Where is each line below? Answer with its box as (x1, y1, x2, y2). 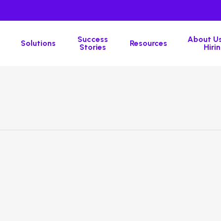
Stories (79, 42, 107, 52)
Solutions (21, 38, 56, 48)
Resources (130, 38, 168, 48)
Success (77, 35, 109, 44)
